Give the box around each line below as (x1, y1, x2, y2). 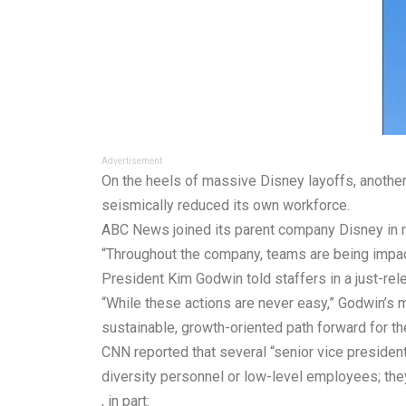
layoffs (308, 172, 353, 189)
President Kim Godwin (101, 270, 246, 287)
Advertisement (101, 156, 162, 166)
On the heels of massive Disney (101, 172, 308, 189)
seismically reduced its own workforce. (101, 197, 350, 214)
